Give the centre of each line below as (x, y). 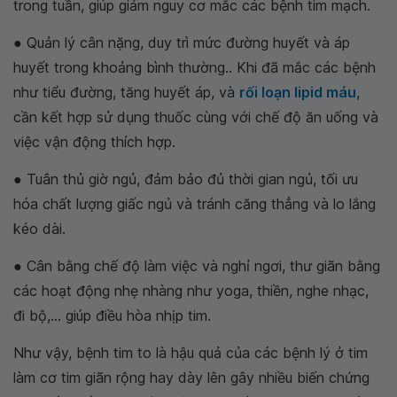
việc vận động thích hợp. (94, 141)
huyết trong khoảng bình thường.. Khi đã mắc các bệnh (195, 67)
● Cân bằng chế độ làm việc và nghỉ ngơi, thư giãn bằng (197, 265)
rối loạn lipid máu (298, 92)
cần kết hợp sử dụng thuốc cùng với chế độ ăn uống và (196, 117)
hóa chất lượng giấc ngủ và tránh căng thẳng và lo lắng (195, 203)
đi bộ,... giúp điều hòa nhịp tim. (112, 315)
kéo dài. (39, 228)
